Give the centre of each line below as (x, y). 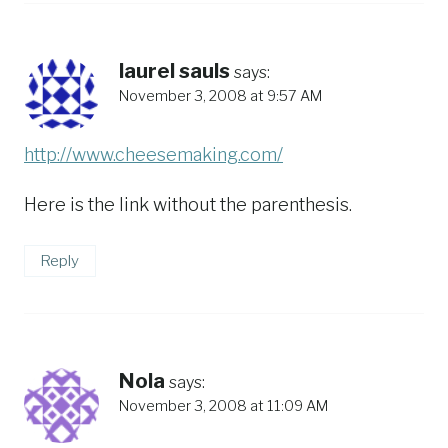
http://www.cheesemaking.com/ (153, 155)
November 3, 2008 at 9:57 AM (220, 95)
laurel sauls (174, 70)
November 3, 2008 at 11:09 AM (223, 405)
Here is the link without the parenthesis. (188, 205)
